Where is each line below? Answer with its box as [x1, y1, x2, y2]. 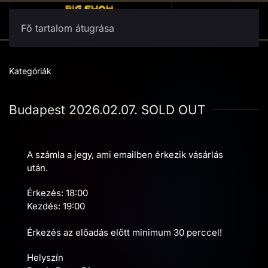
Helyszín [27, 252, 63, 263]
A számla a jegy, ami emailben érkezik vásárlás [27, 149, 223, 160]
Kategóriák [9, 66, 51, 76]
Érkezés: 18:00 [27, 187, 88, 199]
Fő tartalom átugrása [21, 22, 114, 34]
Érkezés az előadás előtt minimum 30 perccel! [27, 227, 222, 238]
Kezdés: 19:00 [27, 200, 87, 212]
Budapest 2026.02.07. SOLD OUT [9, 102, 206, 117]
